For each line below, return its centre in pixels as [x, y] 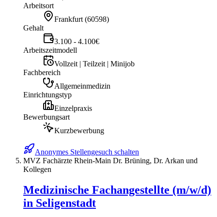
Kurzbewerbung [79, 131]
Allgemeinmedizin [82, 86]
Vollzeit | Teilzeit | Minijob [94, 64]
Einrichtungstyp [47, 95]
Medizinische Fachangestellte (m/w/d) [117, 190]
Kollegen [37, 170]
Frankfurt [69, 19]
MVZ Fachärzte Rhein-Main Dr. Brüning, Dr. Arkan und [110, 161]
